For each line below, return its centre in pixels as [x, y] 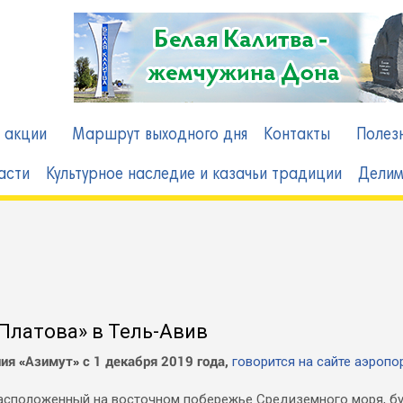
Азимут [49, 361]
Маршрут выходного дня [160, 135]
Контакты [297, 135]
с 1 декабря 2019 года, [157, 361]
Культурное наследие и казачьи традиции [194, 175]
